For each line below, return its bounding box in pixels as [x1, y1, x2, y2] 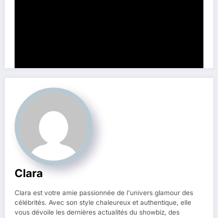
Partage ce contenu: [15, 3, 103, 16]
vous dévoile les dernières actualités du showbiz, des [15, 208, 180, 217]
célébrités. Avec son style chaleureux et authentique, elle [15, 199, 191, 207]
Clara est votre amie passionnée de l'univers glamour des [15, 189, 193, 197]
